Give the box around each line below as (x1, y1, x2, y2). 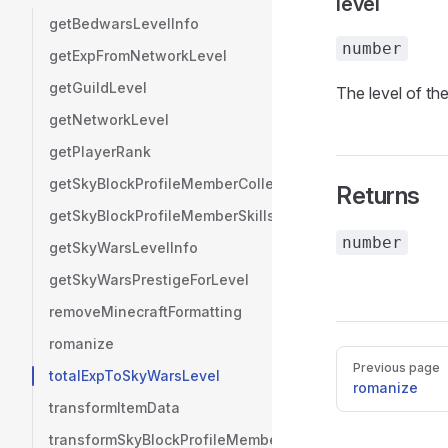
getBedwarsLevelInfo (49, 15, 199, 32)
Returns (336, 181, 420, 210)
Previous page (353, 360, 440, 375)
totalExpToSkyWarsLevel (49, 367, 220, 384)
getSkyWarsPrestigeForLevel (49, 271, 249, 288)
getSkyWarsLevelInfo (49, 239, 198, 256)
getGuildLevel (49, 79, 147, 96)
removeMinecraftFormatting (49, 303, 242, 320)
